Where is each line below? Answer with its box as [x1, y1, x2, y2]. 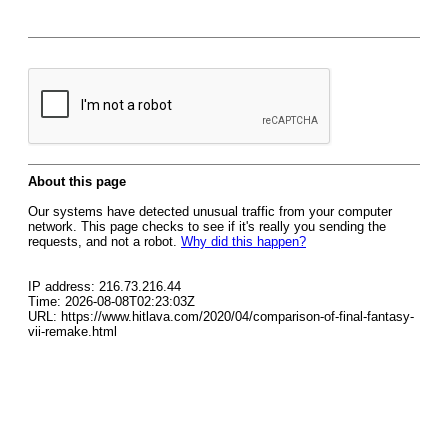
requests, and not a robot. [28, 234, 181, 249]
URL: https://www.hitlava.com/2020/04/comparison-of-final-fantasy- [28, 309, 414, 324]
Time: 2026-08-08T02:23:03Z [28, 294, 195, 309]
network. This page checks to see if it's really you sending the [28, 219, 386, 234]
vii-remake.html [28, 324, 117, 339]
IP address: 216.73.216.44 [28, 279, 181, 294]
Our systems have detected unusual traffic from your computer [28, 204, 392, 219]
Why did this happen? [181, 234, 306, 249]
